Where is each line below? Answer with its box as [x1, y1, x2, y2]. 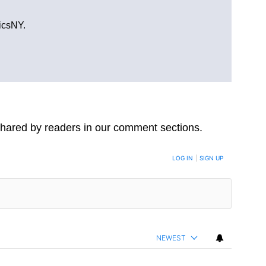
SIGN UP [199, 154, 223, 161]
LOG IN [172, 154, 193, 161]
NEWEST [156, 233, 186, 243]
